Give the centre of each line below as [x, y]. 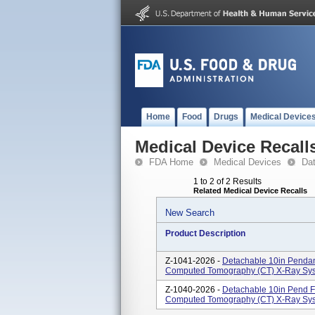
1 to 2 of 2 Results [227, 181]
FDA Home [171, 162]
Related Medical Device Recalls [250, 191]
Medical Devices [247, 162]
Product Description [205, 233]
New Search [190, 213]
